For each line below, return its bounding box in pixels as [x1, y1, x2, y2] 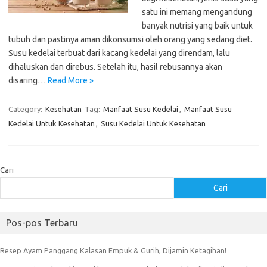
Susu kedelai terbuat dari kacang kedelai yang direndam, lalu [8, 48, 230, 58]
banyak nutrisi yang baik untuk [142, 21, 253, 31]
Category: [8, 105, 44, 114]
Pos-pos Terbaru [6, 218, 78, 229]
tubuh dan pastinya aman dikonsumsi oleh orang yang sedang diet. [8, 35, 252, 45]
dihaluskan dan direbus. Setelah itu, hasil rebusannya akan [8, 62, 222, 72]
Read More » [48, 76, 94, 86]
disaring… [8, 76, 48, 86]
